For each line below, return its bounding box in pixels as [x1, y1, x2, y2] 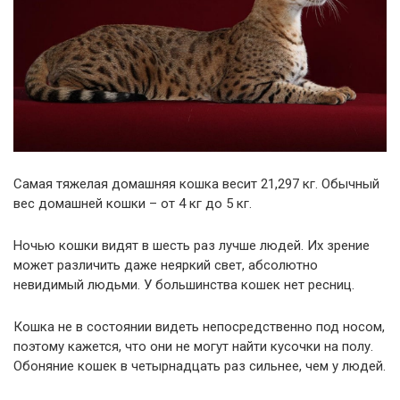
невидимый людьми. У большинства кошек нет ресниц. [13, 276, 354, 293]
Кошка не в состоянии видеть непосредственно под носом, [13, 318, 385, 335]
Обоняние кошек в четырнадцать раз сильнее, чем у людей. [13, 357, 386, 374]
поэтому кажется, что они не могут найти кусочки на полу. [13, 337, 373, 354]
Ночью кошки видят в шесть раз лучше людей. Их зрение [13, 237, 370, 254]
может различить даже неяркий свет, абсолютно [13, 256, 318, 273]
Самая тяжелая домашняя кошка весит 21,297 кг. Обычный [13, 175, 379, 192]
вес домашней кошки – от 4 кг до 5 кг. [13, 195, 252, 212]
